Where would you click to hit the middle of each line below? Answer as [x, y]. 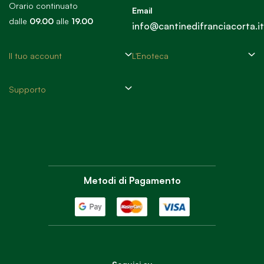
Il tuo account [35, 55]
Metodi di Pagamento [132, 180]
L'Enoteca [150, 55]
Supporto [27, 89]
